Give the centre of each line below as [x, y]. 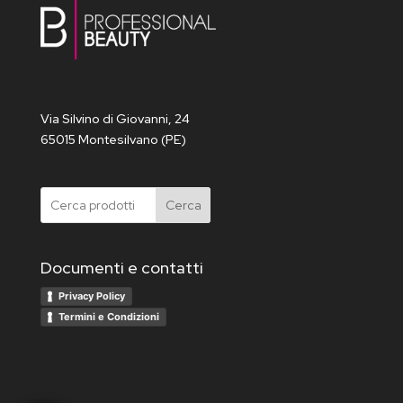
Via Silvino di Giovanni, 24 [115, 119]
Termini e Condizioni [108, 317]
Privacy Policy [91, 296]
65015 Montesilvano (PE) [113, 140]
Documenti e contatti [121, 268]
